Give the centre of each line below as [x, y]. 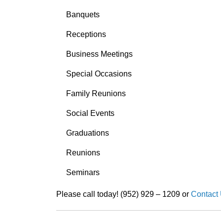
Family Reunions [96, 93]
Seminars [83, 172]
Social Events [91, 113]
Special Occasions [99, 74]
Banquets [83, 14]
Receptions [86, 34]
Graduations [88, 133]
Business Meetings [100, 54]
